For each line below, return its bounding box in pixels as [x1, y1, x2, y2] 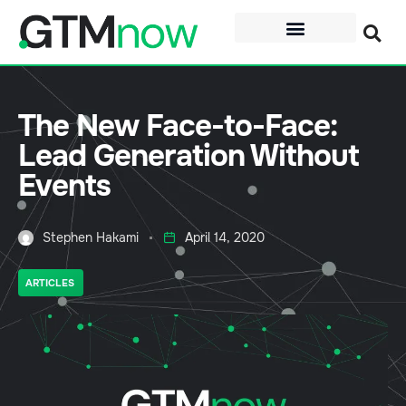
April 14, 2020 [185, 229, 265, 246]
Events [18, 167, 111, 206]
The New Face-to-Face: [18, 107, 337, 146]
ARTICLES [25, 276, 74, 290]
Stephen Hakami [43, 229, 139, 246]
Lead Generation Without [18, 137, 359, 176]
